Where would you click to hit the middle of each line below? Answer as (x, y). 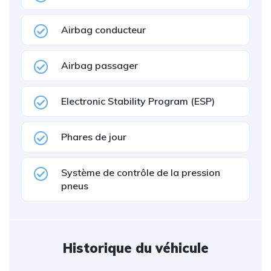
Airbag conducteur (103, 30)
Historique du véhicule (135, 248)
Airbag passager (100, 65)
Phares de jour (94, 137)
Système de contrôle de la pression (141, 172)
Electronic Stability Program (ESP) (138, 101)
